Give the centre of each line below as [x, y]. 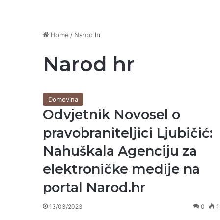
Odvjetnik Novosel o [111, 115]
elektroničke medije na [121, 169]
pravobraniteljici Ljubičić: [128, 133]
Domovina [63, 99]
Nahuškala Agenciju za [120, 151]
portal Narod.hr [94, 187]
